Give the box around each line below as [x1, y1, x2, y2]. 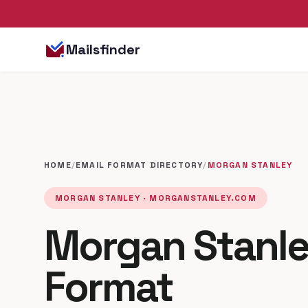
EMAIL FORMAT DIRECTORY [76, 159, 203, 170]
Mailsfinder [66, 41, 140, 58]
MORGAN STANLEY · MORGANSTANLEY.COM [55, 192, 256, 203]
